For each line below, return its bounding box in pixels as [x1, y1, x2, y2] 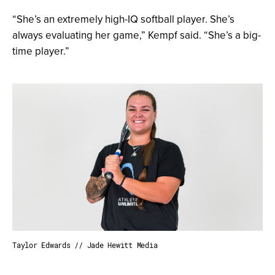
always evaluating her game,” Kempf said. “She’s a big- [12, 28, 261, 43]
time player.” [12, 44, 69, 59]
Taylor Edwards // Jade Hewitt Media [12, 239, 158, 250]
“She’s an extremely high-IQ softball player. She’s [12, 12, 234, 27]
